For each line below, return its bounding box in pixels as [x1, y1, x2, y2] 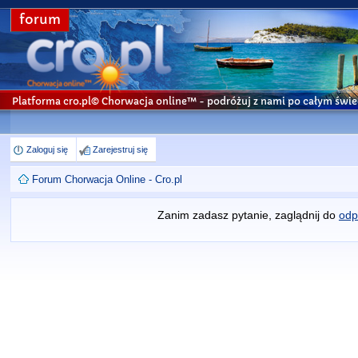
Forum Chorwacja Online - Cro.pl [32, 173, 183, 185]
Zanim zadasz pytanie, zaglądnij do [157, 209, 339, 221]
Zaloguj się [26, 145, 69, 154]
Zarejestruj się [93, 145, 149, 154]
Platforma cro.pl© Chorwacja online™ [12, 95, 197, 107]
